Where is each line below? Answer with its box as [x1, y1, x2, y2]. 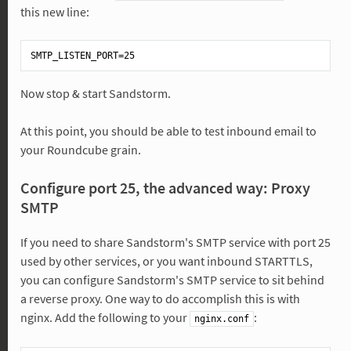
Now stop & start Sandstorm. [20, 85, 171, 101]
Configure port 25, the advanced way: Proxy [20, 177, 310, 197]
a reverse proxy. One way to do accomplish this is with [20, 290, 300, 306]
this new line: [20, 3, 89, 20]
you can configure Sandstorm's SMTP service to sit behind [20, 271, 324, 288]
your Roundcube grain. [20, 141, 141, 157]
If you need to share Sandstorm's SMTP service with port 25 [20, 233, 331, 250]
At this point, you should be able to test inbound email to [20, 122, 317, 139]
